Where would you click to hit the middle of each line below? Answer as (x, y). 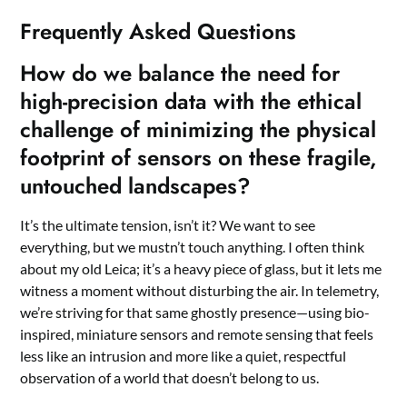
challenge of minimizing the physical (199, 129)
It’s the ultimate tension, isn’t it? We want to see (168, 224)
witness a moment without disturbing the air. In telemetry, (200, 290)
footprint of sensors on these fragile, (199, 157)
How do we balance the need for (180, 73)
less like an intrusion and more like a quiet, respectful (184, 355)
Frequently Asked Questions (159, 31)
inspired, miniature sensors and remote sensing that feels (197, 333)
